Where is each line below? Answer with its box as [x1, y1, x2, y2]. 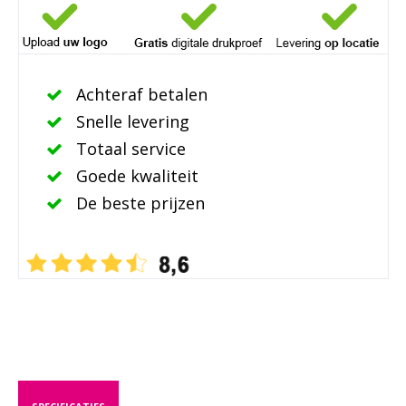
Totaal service [71, 137, 186, 159]
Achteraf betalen [71, 82, 208, 105]
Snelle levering [71, 110, 189, 132]
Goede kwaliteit [71, 164, 198, 187]
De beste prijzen [71, 191, 205, 214]
